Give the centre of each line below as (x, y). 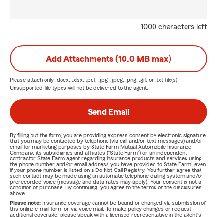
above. (18, 193)
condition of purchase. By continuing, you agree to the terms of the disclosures (106, 187)
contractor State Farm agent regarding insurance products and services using (106, 158)
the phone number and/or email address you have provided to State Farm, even (108, 164)
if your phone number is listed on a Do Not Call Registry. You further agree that (106, 170)
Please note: (26, 203)
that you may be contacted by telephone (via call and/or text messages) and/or (106, 141)
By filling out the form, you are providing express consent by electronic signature (108, 135)
